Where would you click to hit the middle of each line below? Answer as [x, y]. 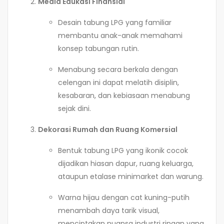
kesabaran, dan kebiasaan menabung [124, 95]
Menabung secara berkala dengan [118, 69]
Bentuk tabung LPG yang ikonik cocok [123, 150]
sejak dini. [74, 108]
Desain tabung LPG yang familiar [115, 22]
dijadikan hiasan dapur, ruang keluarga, [126, 163]
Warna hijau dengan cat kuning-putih [124, 197]
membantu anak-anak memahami [120, 35]
